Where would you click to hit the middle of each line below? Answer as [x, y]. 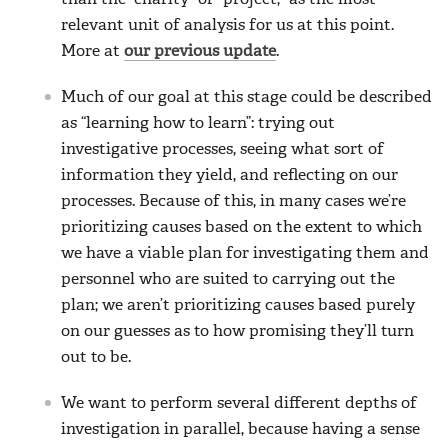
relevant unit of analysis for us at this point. [227, 25]
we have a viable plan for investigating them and [245, 253]
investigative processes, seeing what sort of [222, 149]
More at [92, 51]
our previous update [200, 51]
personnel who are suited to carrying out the [228, 279]
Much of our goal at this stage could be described [246, 97]
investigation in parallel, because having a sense [240, 429]
